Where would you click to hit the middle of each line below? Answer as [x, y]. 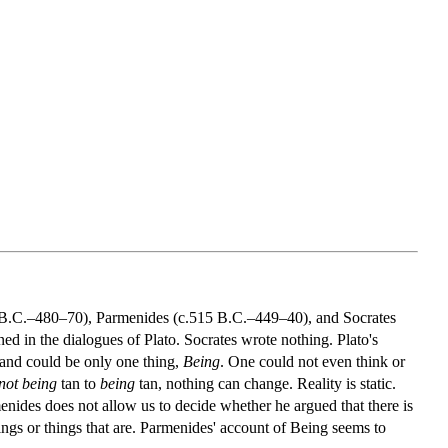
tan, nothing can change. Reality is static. [265, 383]
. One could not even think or [312, 361]
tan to [78, 383]
